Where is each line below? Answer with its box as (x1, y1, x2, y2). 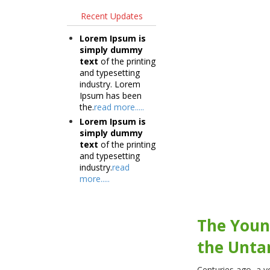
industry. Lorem (79, 78, 140, 90)
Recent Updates (80, 10, 143, 22)
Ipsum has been (79, 89, 142, 101)
